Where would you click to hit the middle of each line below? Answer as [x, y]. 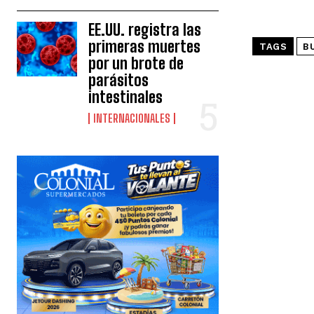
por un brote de [136, 64]
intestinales [126, 97]
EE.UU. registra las [145, 30]
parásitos [119, 81]
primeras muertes [145, 47]
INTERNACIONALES [132, 118]
